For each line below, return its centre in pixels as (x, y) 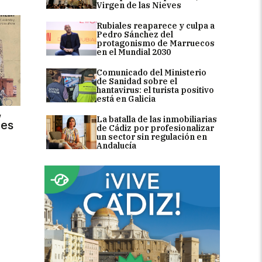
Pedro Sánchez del (135, 34)
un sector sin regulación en (152, 137)
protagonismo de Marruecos (156, 43)
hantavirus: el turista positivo (155, 90)
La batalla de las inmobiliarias (157, 119)
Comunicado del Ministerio (151, 72)
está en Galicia (126, 99)
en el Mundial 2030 (134, 52)
